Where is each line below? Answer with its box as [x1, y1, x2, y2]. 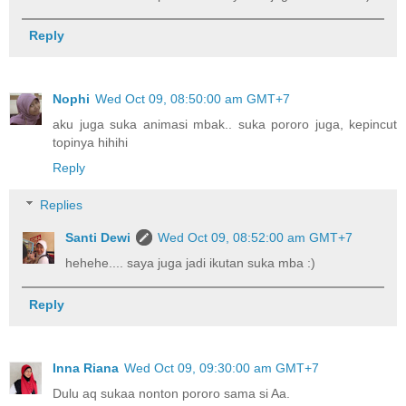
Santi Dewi [65, 230, 131, 246]
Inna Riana [53, 360, 119, 375]
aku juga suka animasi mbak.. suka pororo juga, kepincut [53, 116, 397, 131]
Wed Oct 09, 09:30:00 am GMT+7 [124, 360, 319, 375]
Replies [40, 198, 83, 213]
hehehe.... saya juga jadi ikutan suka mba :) [65, 256, 316, 271]
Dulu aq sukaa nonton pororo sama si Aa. [53, 385, 290, 401]
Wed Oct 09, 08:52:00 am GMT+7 [158, 230, 353, 246]
